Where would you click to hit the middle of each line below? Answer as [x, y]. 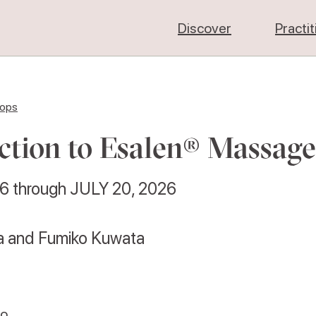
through [39, 189]
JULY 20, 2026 [123, 189]
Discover [205, 28]
